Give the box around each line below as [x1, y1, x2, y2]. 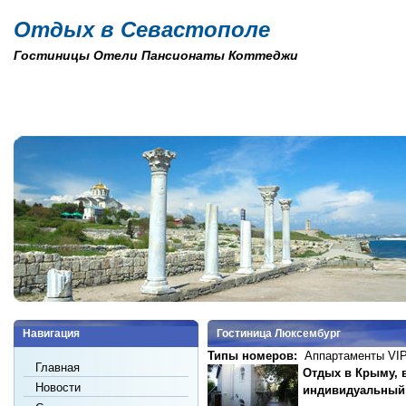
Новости [35, 381, 82, 395]
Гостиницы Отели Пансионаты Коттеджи [14, 48, 298, 63]
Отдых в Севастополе [14, 17, 270, 42]
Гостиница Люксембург [217, 327, 341, 340]
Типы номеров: [208, 349, 301, 362]
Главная [35, 360, 81, 374]
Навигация [23, 327, 80, 340]
